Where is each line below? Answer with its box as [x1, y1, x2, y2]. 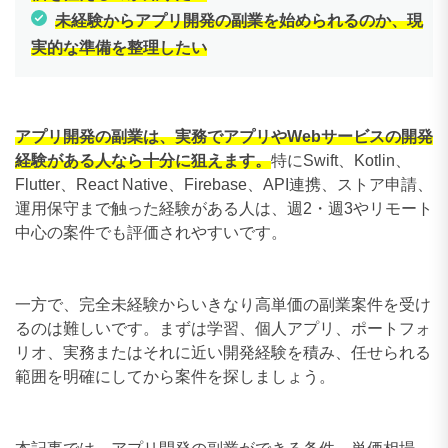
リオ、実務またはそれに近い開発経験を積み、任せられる [15, 343, 431, 361]
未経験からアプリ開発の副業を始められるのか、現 [55, 11, 423, 29]
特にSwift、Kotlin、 [271, 151, 411, 169]
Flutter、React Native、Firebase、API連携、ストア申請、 [15, 175, 433, 193]
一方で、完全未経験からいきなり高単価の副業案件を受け [15, 295, 431, 313]
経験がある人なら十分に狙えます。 [15, 151, 271, 169]
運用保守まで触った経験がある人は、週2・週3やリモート [15, 199, 433, 217]
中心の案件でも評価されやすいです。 [15, 223, 287, 241]
